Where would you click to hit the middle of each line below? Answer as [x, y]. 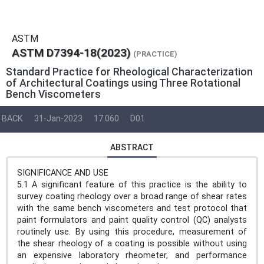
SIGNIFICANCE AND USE [63, 173]
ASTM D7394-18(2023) [71, 53]
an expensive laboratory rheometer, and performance [132, 255]
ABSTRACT [132, 147]
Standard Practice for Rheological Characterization [129, 72]
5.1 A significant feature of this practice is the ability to [132, 184]
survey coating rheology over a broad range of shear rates [132, 196]
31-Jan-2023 [58, 119]
